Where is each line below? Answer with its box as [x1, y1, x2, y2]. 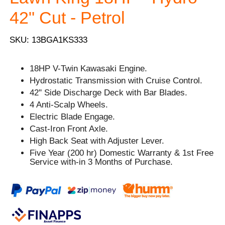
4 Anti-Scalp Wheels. [30, 100, 108, 110]
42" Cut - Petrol [10, 8, 126, 27]
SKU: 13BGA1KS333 [10, 35, 88, 45]
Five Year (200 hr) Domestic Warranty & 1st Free [30, 148, 214, 158]
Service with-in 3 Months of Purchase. [30, 157, 176, 167]
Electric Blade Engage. [30, 112, 116, 122]
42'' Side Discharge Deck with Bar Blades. [30, 88, 188, 98]
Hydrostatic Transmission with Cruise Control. [30, 76, 203, 86]
